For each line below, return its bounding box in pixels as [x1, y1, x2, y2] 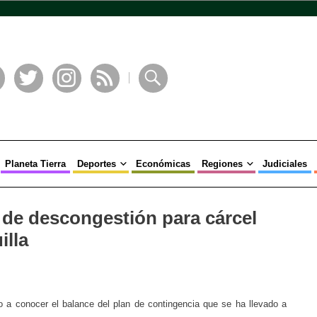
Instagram [52, 93, 96, 104]
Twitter [13, 93, 46, 104]
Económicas [135, 158, 190, 169]
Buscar [138, 93, 170, 104]
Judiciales [262, 158, 307, 169]
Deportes [76, 158, 116, 169]
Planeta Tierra [4, 158, 66, 169]
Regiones [201, 158, 243, 169]
